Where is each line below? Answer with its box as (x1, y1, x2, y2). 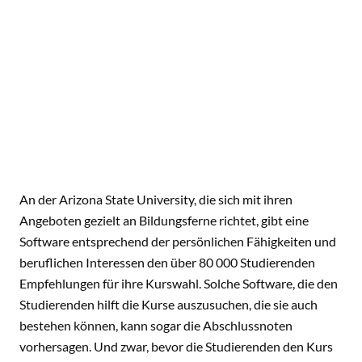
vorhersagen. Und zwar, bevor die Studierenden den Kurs (19, 339, 333, 354)
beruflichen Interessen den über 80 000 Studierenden (19, 255, 315, 270)
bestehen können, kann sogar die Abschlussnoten (19, 318, 293, 333)
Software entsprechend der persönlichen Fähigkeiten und (19, 234, 336, 249)
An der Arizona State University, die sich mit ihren (19, 192, 293, 207)
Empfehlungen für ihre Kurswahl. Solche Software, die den (19, 276, 338, 291)
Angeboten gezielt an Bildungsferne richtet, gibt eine (19, 213, 309, 228)
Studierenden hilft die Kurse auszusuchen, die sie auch (19, 297, 318, 312)
